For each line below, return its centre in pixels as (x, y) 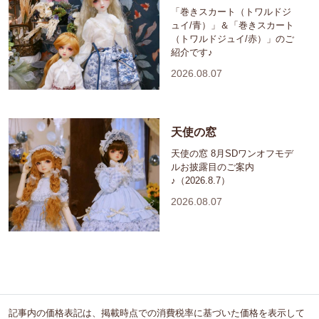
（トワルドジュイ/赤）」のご (232, 39)
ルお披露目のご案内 (213, 167)
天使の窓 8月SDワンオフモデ (232, 154)
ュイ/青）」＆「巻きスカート (232, 26)
